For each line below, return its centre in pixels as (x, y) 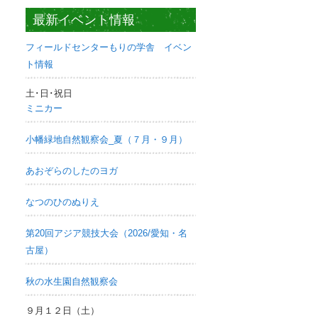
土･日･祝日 (49, 93)
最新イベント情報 (84, 20)
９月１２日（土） (62, 311)
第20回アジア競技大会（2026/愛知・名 (106, 233)
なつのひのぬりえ (62, 202)
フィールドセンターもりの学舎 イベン (109, 47)
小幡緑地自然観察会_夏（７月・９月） (106, 139)
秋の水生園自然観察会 (72, 281)
